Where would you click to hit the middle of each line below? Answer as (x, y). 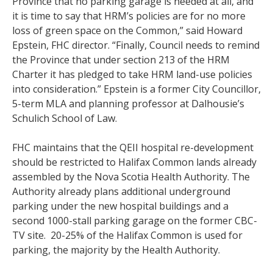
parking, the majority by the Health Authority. (116, 250)
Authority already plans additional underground (121, 191)
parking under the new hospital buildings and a (120, 206)
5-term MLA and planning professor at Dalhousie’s (128, 103)
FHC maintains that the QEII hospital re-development (133, 147)
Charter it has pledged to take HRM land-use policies (132, 74)
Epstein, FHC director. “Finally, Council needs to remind (136, 45)
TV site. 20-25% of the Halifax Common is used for (127, 235)
